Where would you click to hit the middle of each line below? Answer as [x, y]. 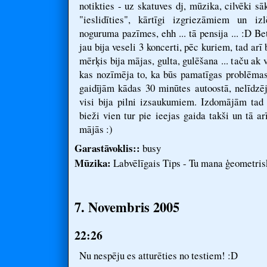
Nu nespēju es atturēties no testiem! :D [159, 255]
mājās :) [96, 129]
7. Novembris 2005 [127, 207]
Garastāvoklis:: [107, 148]
